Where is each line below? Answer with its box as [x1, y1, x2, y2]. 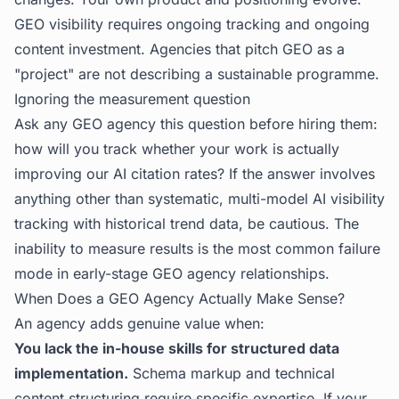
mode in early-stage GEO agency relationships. [14, 265, 330, 282]
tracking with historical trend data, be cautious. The [14, 215, 359, 232]
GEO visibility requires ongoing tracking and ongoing [14, 15, 370, 33]
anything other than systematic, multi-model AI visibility [14, 190, 385, 208]
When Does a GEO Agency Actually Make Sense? [14, 289, 345, 307]
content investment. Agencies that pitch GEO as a [14, 40, 345, 58]
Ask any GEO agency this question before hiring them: [14, 115, 378, 133]
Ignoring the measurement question [14, 90, 250, 108]
